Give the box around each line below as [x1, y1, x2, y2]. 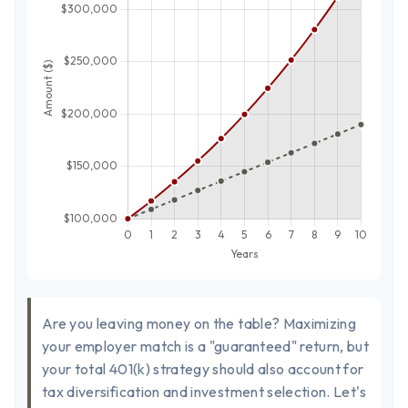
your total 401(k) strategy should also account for [42, 360, 364, 378]
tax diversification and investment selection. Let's [42, 382, 366, 401]
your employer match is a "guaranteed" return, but [42, 337, 370, 355]
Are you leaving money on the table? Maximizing [42, 314, 357, 332]
